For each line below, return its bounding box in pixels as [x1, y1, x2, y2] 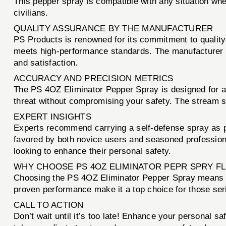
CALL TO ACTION [14, 200, 84, 210]
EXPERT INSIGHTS [14, 111, 91, 122]
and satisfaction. [14, 58, 78, 68]
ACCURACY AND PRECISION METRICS [14, 73, 174, 83]
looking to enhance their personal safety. [14, 146, 172, 156]
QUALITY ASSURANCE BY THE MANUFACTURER [14, 23, 213, 33]
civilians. [14, 8, 48, 18]
